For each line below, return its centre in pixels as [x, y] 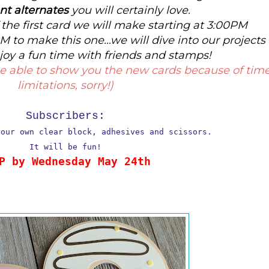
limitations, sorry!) [65, 85]
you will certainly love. [131, 10]
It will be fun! [65, 147]
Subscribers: [65, 116]
